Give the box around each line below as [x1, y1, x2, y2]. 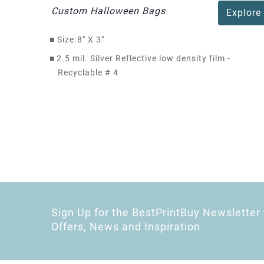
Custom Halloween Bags [51, 5, 166, 17]
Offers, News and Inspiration [51, 220, 200, 233]
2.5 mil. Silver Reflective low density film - [57, 54, 230, 64]
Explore [226, 7, 261, 19]
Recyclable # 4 [58, 68, 118, 78]
